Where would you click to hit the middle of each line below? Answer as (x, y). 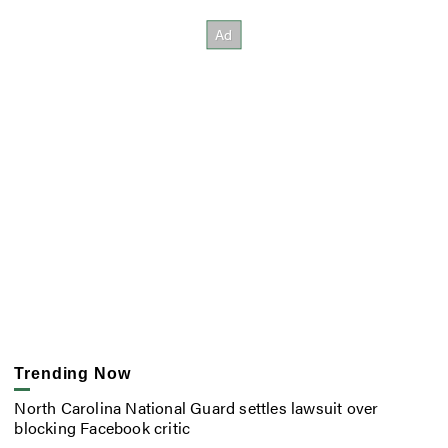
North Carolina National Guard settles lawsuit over (196, 408)
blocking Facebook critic (102, 428)
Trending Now (72, 373)
